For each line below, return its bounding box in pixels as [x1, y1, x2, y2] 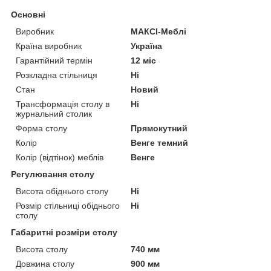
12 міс [131, 55, 157, 65]
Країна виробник [16, 41, 82, 51]
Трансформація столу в [16, 99, 109, 109]
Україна [131, 41, 163, 51]
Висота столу [16, 244, 68, 254]
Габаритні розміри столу [11, 227, 117, 237]
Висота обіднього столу [16, 186, 108, 196]
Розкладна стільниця [16, 70, 97, 80]
